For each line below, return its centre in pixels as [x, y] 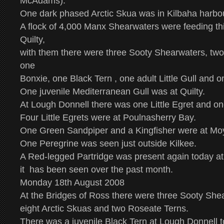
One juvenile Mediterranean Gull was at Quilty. [112, 91]
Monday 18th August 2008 [72, 182]
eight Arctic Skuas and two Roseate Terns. [104, 208]
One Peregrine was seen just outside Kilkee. [109, 143]
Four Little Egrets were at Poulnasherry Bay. [108, 117]
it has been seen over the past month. [96, 169]
